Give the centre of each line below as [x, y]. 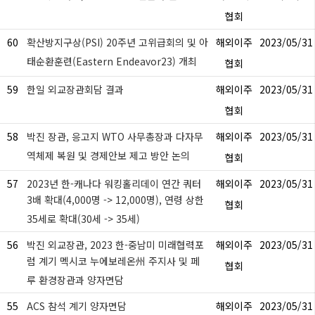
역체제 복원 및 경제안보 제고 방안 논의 [108, 155]
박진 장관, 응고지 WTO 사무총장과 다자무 [115, 136]
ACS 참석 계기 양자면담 [77, 306]
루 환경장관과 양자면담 [75, 280]
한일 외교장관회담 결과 [75, 89]
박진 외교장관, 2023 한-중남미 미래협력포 [115, 245]
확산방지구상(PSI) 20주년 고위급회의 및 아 [117, 42]
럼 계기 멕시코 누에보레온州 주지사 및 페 [113, 261]
